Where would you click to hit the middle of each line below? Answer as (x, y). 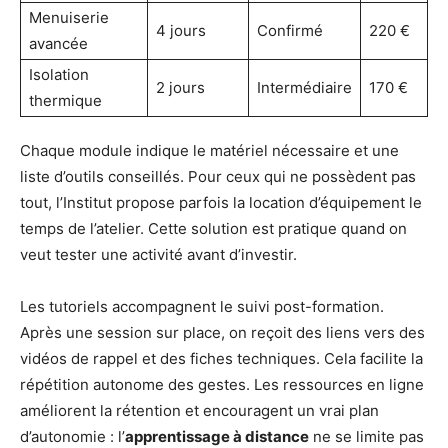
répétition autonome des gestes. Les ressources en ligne (222, 384)
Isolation (59, 74)
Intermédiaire (304, 87)
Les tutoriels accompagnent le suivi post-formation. (202, 306)
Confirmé (290, 30)
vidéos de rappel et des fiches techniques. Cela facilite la (221, 358)
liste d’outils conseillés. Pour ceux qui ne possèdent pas (218, 176)
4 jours (181, 30)
